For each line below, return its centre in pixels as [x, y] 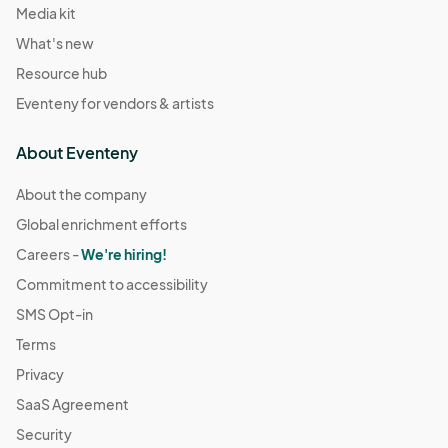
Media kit [46, 13]
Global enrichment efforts [101, 224]
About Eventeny [77, 153]
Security [44, 434]
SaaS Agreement [72, 404]
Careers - [48, 254]
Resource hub [61, 73]
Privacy [40, 374]
